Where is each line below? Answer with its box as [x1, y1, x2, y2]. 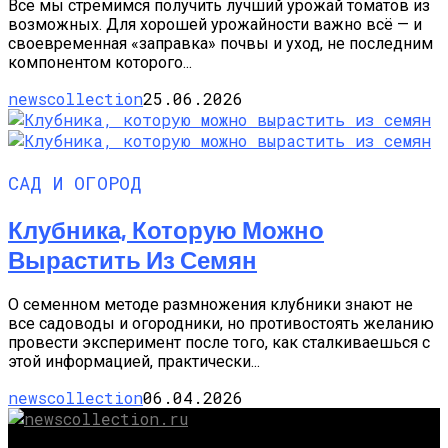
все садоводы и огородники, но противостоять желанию [8, 313, 434, 333]
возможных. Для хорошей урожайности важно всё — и [8, 15, 422, 35]
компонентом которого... [8, 53, 192, 73]
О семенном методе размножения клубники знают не [8, 294, 413, 314]
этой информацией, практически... [8, 351, 260, 371]
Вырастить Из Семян [8, 244, 257, 274]
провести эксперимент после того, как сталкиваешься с [8, 332, 430, 352]
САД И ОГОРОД [8, 170, 142, 196]
